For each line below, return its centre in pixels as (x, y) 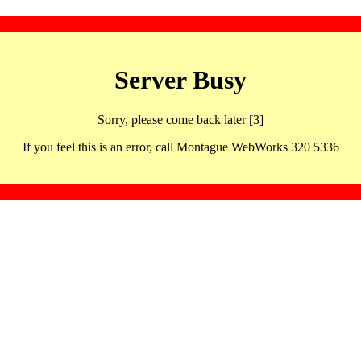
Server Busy (180, 80)
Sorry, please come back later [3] (180, 119)
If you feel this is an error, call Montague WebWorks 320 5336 (180, 147)
